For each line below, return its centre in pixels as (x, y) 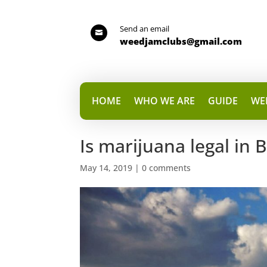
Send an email (144, 29)
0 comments (167, 168)
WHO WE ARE (165, 101)
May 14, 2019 (106, 168)
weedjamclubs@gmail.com (181, 41)
